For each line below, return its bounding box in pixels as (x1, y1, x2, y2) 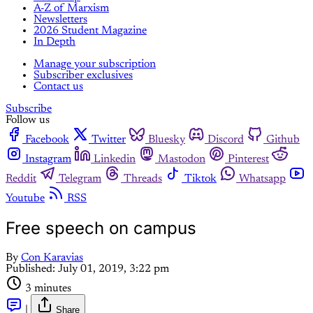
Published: (6, 263, 55, 275)
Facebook (25, 134, 69, 146)
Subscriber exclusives (34, 70, 133, 82)
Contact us (34, 81, 83, 93)
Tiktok (184, 173, 217, 185)
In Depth (34, 36, 75, 48)
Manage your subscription (34, 59, 156, 71)
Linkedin (94, 154, 136, 166)
